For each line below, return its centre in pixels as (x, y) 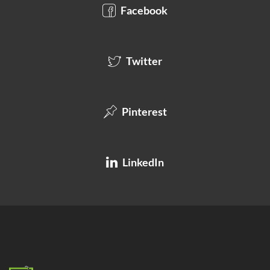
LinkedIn (142, 162)
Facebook (143, 10)
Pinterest (143, 111)
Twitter (143, 61)
